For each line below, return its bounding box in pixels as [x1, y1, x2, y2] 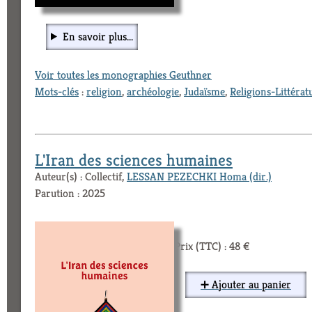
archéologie [127, 84, 179, 99]
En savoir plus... [62, 29, 133, 44]
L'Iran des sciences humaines [35, 149, 233, 171]
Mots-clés [35, 84, 79, 99]
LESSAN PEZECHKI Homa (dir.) [127, 169, 272, 184]
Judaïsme [184, 84, 225, 99]
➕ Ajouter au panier [201, 276, 291, 292]
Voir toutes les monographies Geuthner [35, 67, 212, 82]
